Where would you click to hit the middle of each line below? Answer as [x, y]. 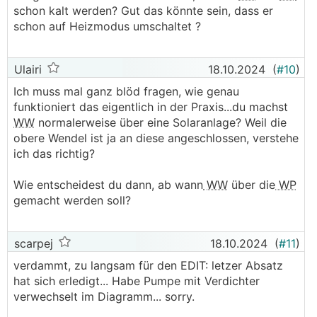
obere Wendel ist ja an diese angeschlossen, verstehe [156, 138]
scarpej [32, 243]
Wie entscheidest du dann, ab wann [108, 185]
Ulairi [26, 69]
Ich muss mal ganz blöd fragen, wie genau [126, 91]
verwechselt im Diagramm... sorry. [104, 296]
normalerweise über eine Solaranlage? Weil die [161, 122]
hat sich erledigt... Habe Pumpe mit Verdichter [137, 281]
